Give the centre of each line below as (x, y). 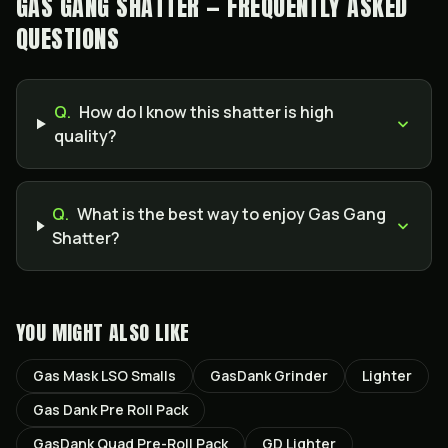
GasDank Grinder (269, 375)
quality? (85, 136)
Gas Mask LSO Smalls (104, 375)
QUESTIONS (68, 39)
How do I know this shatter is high (206, 112)
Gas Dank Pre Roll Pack (110, 409)
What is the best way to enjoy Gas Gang (232, 214)
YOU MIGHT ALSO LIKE (103, 332)
